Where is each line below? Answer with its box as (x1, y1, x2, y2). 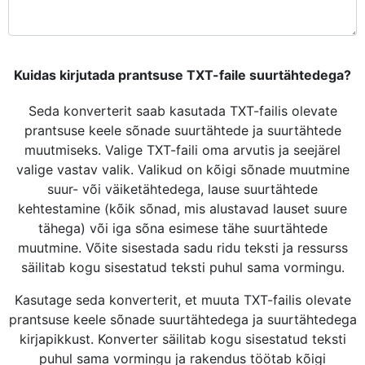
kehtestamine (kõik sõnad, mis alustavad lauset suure (18, 200, 347, 217)
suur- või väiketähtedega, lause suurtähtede (47, 181, 318, 197)
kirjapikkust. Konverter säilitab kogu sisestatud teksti (19, 331, 346, 347)
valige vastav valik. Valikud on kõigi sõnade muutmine (15, 161, 350, 178)
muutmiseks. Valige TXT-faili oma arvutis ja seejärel (24, 142, 341, 158)
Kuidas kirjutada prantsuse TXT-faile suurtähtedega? (14, 67, 351, 83)
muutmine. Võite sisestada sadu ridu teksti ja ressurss (17, 240, 348, 256)
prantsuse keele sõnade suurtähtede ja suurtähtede (24, 122, 341, 139)
